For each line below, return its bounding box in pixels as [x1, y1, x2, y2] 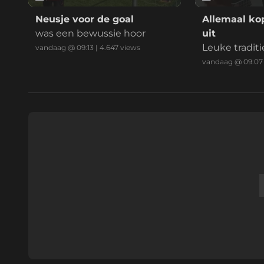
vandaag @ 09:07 [202, 57, 263, 67]
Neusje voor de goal [35, 14, 134, 25]
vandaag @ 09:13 [35, 43, 94, 52]
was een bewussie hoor [35, 28, 146, 39]
